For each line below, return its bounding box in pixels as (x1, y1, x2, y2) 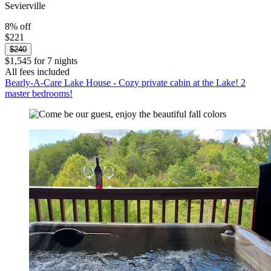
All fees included (5, 66, 70, 77)
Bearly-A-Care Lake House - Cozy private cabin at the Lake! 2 (5, 77, 246, 88)
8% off (5, 21, 31, 31)
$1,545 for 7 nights (5, 55, 77, 66)
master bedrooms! (5, 88, 73, 99)
